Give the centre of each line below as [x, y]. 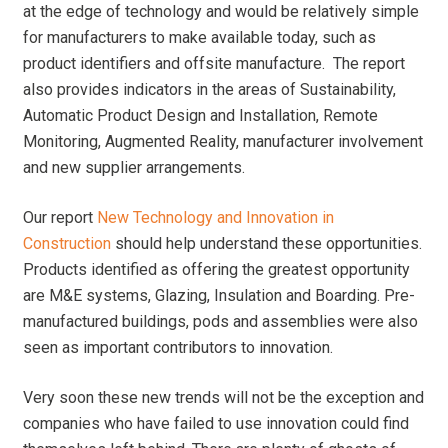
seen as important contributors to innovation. [178, 348]
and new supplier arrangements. [134, 168]
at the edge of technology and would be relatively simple [221, 12]
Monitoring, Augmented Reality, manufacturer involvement [223, 142]
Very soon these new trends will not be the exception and [224, 398]
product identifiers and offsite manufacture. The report [214, 64]
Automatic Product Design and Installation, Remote [201, 116]
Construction [67, 244]
